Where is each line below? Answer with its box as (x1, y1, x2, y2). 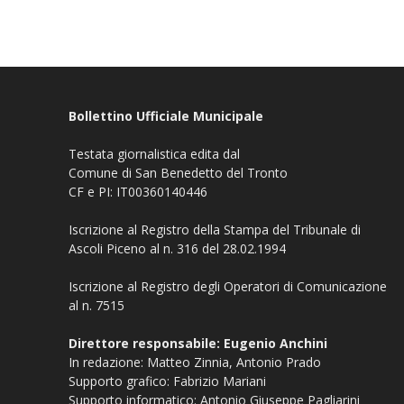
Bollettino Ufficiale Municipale (69, 106, 263, 124)
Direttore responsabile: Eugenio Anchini (69, 334, 327, 352)
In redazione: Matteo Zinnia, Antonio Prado (69, 353, 321, 371)
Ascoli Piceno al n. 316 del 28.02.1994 (69, 239, 286, 257)
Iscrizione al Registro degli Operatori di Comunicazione (69, 277, 387, 295)
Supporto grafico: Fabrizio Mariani (69, 372, 266, 390)
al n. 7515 (69, 296, 124, 314)
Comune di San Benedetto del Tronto (69, 163, 288, 181)
